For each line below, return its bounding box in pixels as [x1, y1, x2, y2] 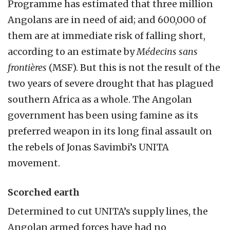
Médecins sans [137, 45, 198, 57]
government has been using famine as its [8, 109, 198, 121]
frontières [8, 61, 47, 73]
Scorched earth [8, 186, 80, 198]
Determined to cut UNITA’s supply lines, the [8, 205, 208, 217]
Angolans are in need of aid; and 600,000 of [8, 13, 206, 26]
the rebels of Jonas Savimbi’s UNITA [8, 141, 169, 153]
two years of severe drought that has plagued [8, 77, 214, 89]
